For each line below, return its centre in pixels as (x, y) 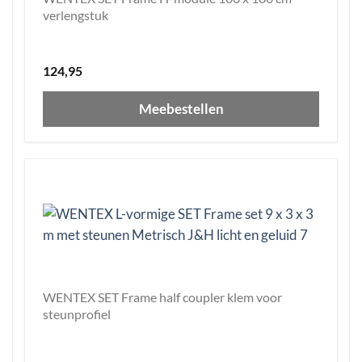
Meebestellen (181, 108)
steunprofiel (77, 314)
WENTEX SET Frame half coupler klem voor (162, 297)
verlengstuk (76, 15)
